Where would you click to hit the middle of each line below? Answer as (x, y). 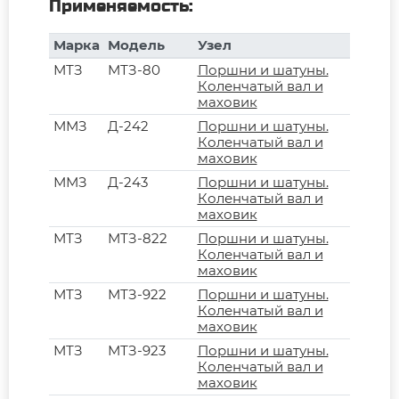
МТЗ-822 (137, 238)
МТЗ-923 (136, 350)
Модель (136, 45)
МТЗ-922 (137, 294)
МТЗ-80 (134, 69)
